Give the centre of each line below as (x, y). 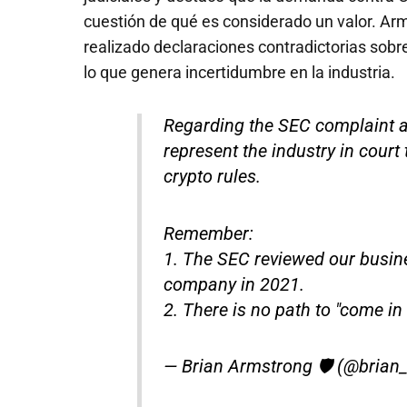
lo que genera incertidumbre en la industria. (239, 72)
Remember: (209, 233)
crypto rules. (213, 177)
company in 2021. (234, 284)
